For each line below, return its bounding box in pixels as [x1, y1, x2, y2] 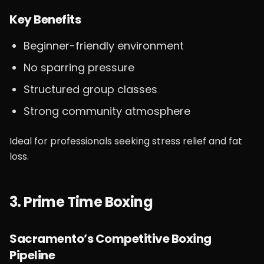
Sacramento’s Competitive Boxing [9, 230, 212, 247]
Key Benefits [9, 11, 81, 28]
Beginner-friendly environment [24, 38, 184, 53]
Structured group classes [24, 82, 157, 97]
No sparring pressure [24, 60, 134, 75]
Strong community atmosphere [24, 104, 190, 118]
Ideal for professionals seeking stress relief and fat [9, 134, 242, 148]
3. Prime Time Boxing [9, 192, 153, 212]
